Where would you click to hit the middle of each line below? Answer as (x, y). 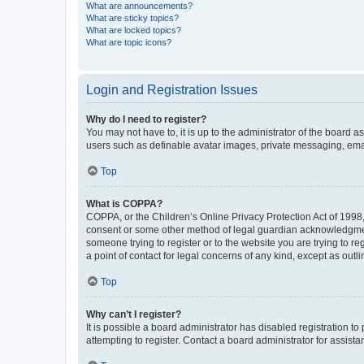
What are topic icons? (129, 42)
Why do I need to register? (146, 119)
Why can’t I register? (134, 314)
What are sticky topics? (132, 18)
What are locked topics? (134, 30)
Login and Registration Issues (172, 90)
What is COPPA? (124, 204)
